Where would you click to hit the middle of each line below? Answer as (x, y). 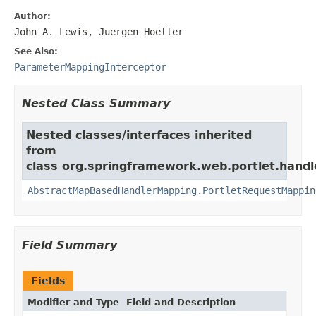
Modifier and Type (73, 302)
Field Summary (69, 245)
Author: (32, 16)
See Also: (36, 51)
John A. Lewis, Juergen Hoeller (99, 31)
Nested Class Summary (96, 103)
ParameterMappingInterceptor (90, 67)
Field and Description (181, 302)
